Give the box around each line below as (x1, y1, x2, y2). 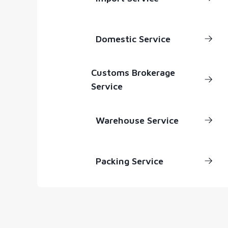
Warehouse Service (95, 115, 179, 126)
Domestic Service (95, 33, 170, 44)
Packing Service (95, 155, 163, 166)
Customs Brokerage (91, 67, 176, 78)
